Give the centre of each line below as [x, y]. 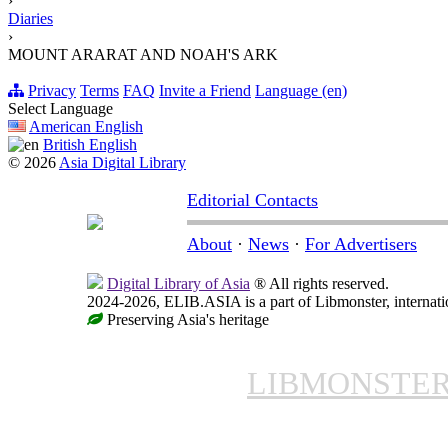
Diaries [30, 19]
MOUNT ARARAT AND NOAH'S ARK [143, 55]
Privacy [52, 91]
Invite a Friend [205, 91]
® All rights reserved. [319, 284]
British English [90, 145]
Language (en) [301, 91]
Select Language [60, 109]
